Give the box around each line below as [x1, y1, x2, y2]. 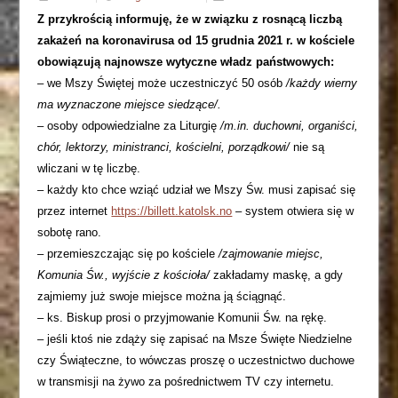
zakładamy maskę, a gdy [210, 268, 344, 282]
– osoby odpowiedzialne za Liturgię [37, 119, 221, 132]
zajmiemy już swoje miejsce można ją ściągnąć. [37, 290, 287, 303]
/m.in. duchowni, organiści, [220, 119, 359, 132]
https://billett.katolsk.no [111, 204, 233, 218]
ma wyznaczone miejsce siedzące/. [37, 98, 222, 111]
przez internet [37, 204, 112, 218]
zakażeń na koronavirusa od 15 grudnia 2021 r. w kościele [37, 34, 355, 47]
